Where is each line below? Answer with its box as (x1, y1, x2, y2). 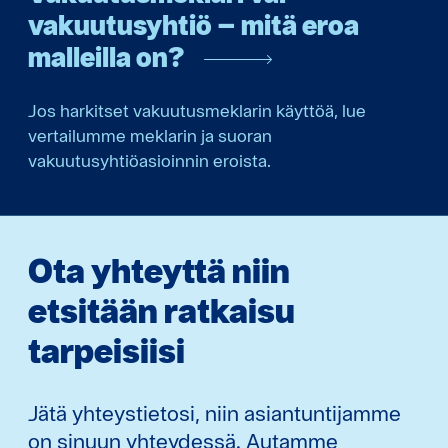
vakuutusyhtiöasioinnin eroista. (28, 150, 271, 172)
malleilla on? (28, 40, 184, 73)
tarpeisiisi (28, 330, 185, 372)
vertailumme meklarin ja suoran (28, 125, 272, 147)
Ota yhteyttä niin (28, 250, 290, 292)
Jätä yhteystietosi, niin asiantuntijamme (28, 400, 401, 427)
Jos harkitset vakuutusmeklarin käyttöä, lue (28, 100, 366, 122)
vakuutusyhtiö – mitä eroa (28, 8, 359, 41)
